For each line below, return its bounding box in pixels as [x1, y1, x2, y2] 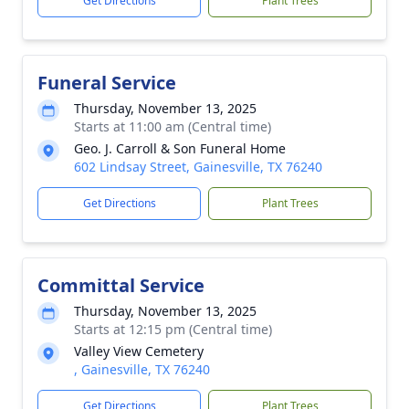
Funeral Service [37, 70, 176, 95]
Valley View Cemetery [74, 342, 204, 360]
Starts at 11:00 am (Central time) [74, 118, 271, 135]
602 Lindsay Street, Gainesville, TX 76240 [74, 158, 322, 175]
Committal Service [37, 273, 204, 298]
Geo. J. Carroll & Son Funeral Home [74, 140, 286, 157]
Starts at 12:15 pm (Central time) [74, 320, 272, 338]
